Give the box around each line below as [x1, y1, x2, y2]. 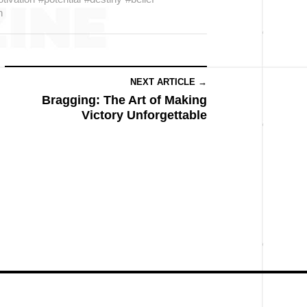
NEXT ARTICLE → [130, 77, 207, 87]
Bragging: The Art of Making [42, 93, 207, 107]
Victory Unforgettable [82, 108, 207, 122]
